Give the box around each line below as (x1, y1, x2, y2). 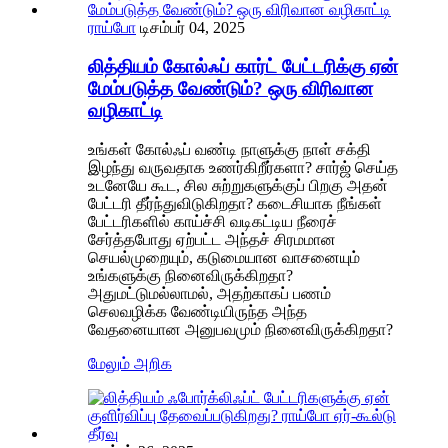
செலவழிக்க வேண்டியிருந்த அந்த (88, 302, 307, 320)
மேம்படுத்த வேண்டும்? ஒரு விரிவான (88, 77, 373, 99)
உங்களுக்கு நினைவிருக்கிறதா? (88, 266, 293, 284)
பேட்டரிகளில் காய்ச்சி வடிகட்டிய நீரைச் (88, 212, 337, 230)
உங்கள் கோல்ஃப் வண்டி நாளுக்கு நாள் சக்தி (88, 140, 371, 158)
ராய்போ (88, 19, 136, 37)
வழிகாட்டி (88, 99, 163, 121)
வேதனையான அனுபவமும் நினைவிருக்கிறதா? (88, 320, 393, 338)
